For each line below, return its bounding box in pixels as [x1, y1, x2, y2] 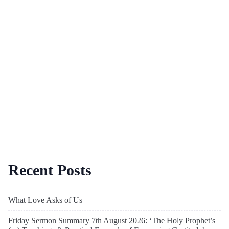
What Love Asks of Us [8, 195, 82, 204]
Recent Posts [8, 161, 91, 178]
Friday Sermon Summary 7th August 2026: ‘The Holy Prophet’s [8, 216, 215, 225]
